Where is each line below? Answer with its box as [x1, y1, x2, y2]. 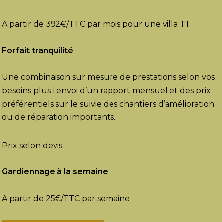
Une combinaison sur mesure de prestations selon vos [2, 72, 215, 82]
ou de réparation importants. [2, 112, 116, 122]
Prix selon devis [2, 141, 63, 151]
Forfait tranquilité [2, 46, 74, 55]
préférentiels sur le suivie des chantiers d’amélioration [2, 99, 215, 109]
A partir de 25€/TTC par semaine [2, 194, 130, 204]
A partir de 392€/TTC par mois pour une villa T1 [2, 19, 189, 29]
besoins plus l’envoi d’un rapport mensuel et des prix [2, 86, 211, 96]
